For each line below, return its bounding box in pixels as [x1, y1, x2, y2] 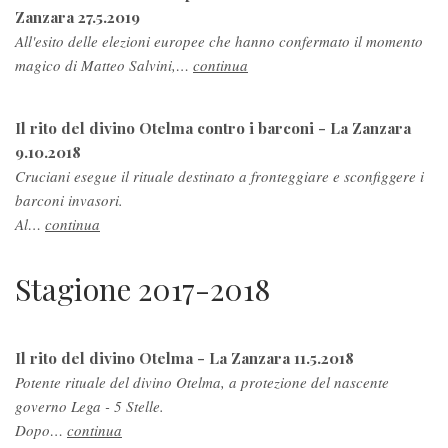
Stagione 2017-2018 [15, 268, 270, 309]
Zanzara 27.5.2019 [15, 5, 140, 27]
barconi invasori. [15, 189, 123, 210]
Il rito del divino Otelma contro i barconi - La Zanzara [15, 116, 411, 138]
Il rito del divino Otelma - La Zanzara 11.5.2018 [15, 346, 354, 368]
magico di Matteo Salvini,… [15, 54, 193, 75]
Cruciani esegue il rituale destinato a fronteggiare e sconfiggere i [15, 165, 424, 186]
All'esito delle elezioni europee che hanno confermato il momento [15, 30, 423, 51]
